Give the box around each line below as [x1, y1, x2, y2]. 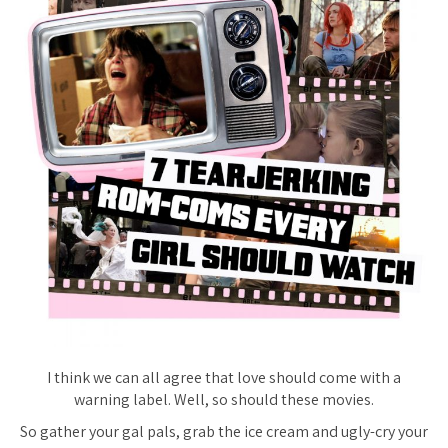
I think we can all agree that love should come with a [47, 367, 401, 388]
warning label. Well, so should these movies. [74, 389, 374, 410]
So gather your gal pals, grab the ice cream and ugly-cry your [20, 421, 428, 442]
